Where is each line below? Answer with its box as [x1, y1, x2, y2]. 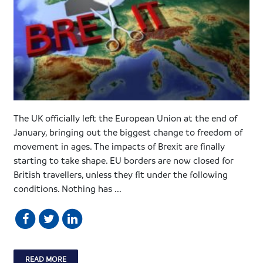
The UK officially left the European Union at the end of [14, 112, 238, 124]
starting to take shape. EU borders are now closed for [14, 154, 234, 167]
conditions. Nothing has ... [14, 183, 122, 195]
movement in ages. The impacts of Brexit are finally [14, 140, 225, 153]
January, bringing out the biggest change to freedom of [14, 126, 243, 139]
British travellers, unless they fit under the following [14, 168, 228, 181]
